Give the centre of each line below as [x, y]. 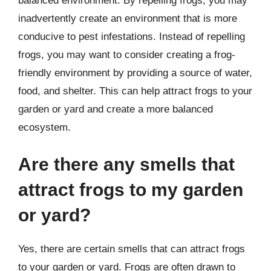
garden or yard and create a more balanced [116, 109]
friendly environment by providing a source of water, [135, 73]
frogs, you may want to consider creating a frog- [127, 54]
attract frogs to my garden [131, 190]
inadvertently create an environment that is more [128, 18]
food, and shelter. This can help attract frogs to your [135, 91]
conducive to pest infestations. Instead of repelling [132, 36]
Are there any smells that [126, 164]
